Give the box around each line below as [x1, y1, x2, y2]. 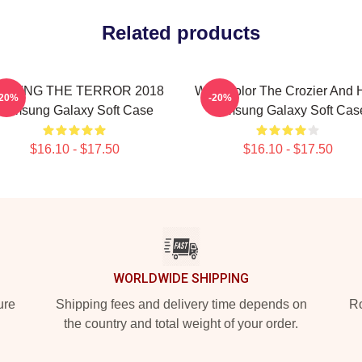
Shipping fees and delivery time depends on [55, 297, 307, 311]
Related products [102, 22, 260, 44]
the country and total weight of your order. [64, 317, 298, 330]
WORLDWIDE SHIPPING [113, 271, 249, 286]
